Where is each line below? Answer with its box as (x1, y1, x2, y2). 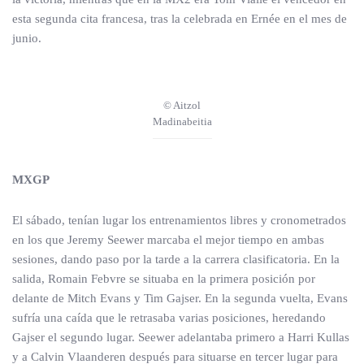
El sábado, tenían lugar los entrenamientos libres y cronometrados (12, 214, 346, 227)
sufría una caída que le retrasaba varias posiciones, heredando (12, 311, 326, 324)
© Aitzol (163, 99, 201, 111)
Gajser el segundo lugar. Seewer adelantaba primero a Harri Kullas (12, 331, 349, 344)
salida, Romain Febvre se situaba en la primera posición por (12, 272, 315, 285)
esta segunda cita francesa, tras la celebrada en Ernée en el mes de (12, 12, 347, 25)
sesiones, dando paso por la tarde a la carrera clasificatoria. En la (12, 253, 340, 266)
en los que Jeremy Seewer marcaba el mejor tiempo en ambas (12, 233, 324, 246)
